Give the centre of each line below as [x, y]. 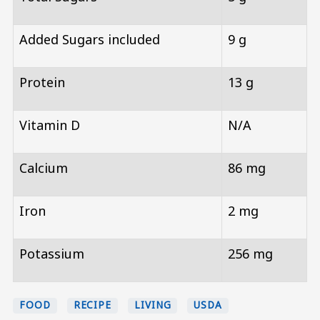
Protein [42, 82]
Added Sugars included [90, 40]
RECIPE [92, 305]
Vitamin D [50, 125]
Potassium [52, 254]
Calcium [44, 168]
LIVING [153, 305]
